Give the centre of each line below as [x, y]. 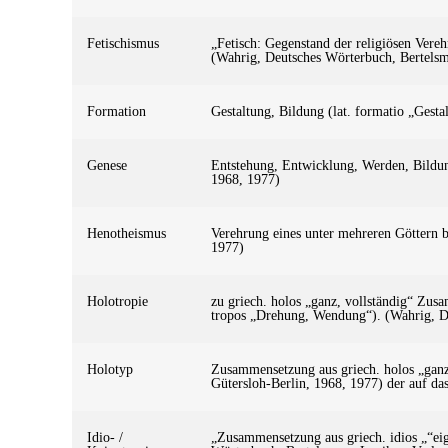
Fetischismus [123, 43]
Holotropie [117, 301]
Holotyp [110, 369]
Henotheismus [126, 233]
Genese [107, 165]
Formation [116, 111]
